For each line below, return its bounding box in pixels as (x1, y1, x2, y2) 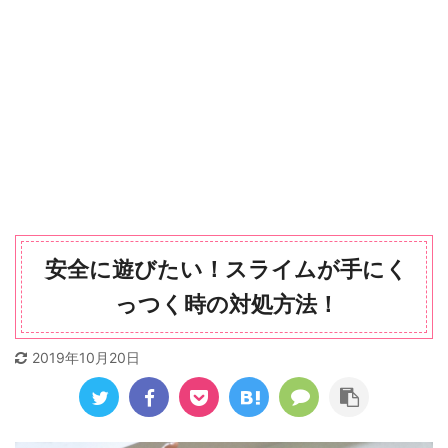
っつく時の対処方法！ (114, 291, 339, 317)
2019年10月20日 (32, 349, 140, 366)
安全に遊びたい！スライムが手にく (45, 256, 408, 282)
